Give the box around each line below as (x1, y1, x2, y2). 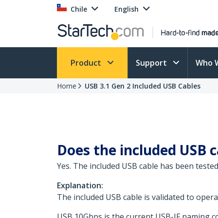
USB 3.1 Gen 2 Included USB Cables (85, 81, 200, 91)
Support (136, 57, 169, 68)
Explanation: (57, 180, 103, 191)
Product (71, 57, 103, 68)
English (114, 4, 139, 14)
